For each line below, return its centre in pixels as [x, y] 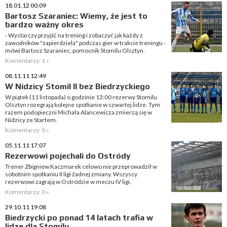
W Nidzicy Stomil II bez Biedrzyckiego [78, 86]
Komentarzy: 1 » [27, 61]
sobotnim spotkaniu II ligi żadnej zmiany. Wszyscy [71, 174]
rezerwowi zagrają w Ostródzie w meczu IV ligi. [68, 182]
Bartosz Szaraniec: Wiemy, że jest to [76, 16]
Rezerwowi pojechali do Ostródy [68, 156]
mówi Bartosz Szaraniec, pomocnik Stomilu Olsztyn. [75, 50]
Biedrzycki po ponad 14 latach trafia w [79, 218]
